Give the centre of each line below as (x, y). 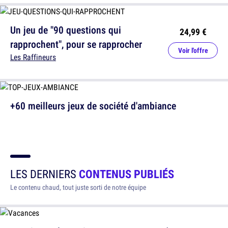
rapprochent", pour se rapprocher (76, 44)
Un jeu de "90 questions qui (66, 30)
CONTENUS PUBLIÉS (126, 174)
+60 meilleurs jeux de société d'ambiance (93, 106)
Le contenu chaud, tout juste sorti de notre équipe (78, 188)
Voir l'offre (193, 51)
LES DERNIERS (45, 174)
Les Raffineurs (33, 57)
